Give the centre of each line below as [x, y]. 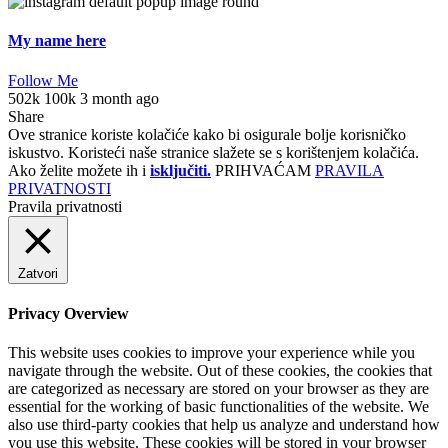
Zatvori [38, 273]
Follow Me [43, 80]
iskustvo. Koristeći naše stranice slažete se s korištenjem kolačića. [213, 152]
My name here [57, 41]
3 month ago [119, 98]
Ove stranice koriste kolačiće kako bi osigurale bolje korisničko [207, 134]
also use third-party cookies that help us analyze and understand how [224, 425]
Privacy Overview [68, 313]
